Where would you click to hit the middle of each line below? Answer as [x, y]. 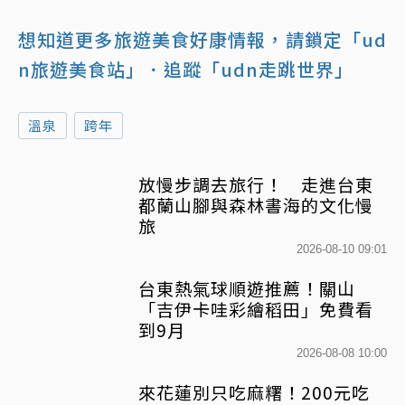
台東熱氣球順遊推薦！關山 [247, 288]
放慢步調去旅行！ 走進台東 [256, 184]
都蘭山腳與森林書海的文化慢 [256, 205]
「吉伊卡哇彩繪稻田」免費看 [256, 309]
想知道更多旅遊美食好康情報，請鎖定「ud [202, 39]
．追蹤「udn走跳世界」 [249, 69]
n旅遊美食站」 [81, 69]
